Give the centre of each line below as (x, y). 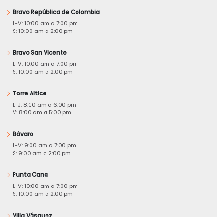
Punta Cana (30, 175)
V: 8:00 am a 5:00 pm (42, 113)
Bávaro (23, 134)
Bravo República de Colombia (56, 12)
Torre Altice (30, 94)
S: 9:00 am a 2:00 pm (42, 153)
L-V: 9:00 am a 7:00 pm (44, 146)
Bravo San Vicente (40, 53)
